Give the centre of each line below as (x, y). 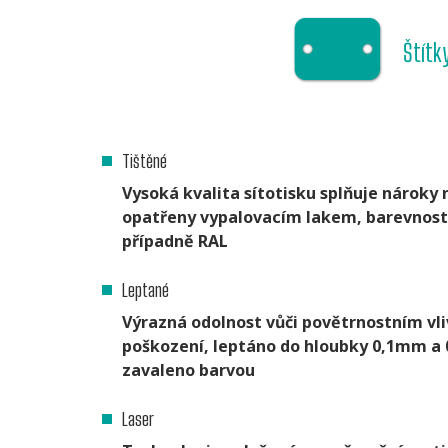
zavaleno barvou (188, 370)
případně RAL (175, 241)
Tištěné (144, 161)
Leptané (145, 290)
